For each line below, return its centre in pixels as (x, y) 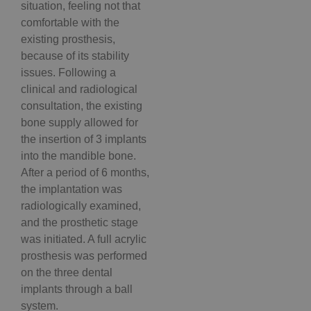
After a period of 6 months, (85, 173)
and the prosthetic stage (79, 223)
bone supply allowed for (79, 123)
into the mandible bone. (78, 156)
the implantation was (72, 190)
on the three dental (67, 273)
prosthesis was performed (84, 256)
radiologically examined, (81, 206)
